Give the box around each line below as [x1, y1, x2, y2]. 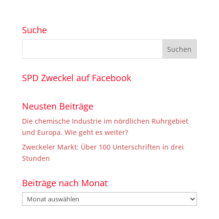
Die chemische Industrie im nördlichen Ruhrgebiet [22, 116, 188, 126]
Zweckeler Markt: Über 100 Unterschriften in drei [22, 142, 184, 152]
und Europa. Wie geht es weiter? [22, 128, 128, 137]
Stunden [22, 153, 50, 163]
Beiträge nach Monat [22, 177, 108, 189]
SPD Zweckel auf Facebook [22, 72, 131, 84]
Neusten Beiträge [22, 100, 93, 112]
